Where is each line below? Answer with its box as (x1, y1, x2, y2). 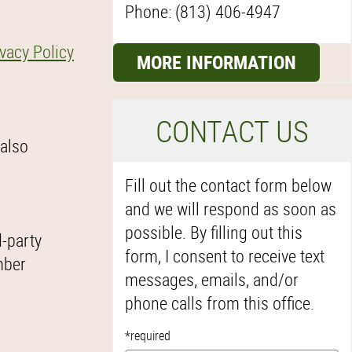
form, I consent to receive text (125, 244, 324, 267)
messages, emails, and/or (125, 268, 299, 291)
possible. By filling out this (125, 221, 302, 244)
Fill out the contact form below (125, 174, 332, 196)
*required (125, 327, 170, 344)
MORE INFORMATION (137, 49, 296, 75)
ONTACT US (171, 111, 309, 151)
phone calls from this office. (125, 291, 314, 314)
